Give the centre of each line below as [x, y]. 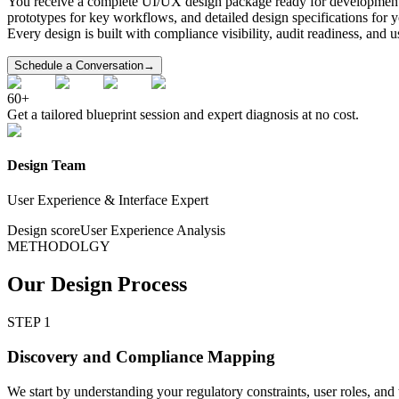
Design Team [46, 166]
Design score [44, 231]
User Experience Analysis [153, 231]
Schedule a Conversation [79, 65]
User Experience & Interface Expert [108, 200]
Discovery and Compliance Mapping [141, 357]
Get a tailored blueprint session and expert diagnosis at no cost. [183, 114]
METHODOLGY [59, 247]
